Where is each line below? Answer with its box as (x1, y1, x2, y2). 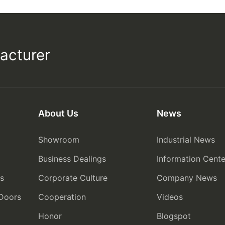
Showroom (38, 135, 79, 145)
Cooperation (38, 192, 86, 202)
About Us (38, 108, 78, 119)
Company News (156, 173, 217, 183)
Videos (156, 192, 183, 202)
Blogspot (156, 211, 191, 221)
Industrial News (156, 135, 215, 145)
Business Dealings (38, 154, 106, 164)
